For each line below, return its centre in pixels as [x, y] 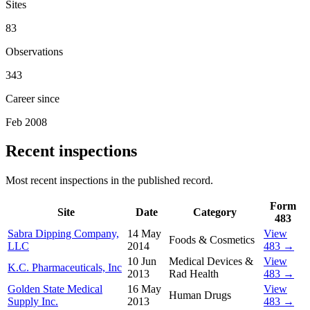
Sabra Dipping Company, [63, 234]
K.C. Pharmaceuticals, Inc [65, 268]
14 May [144, 234]
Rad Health [194, 274]
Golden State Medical [55, 289]
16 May [144, 289]
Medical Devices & [211, 262]
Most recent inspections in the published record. [109, 181]
